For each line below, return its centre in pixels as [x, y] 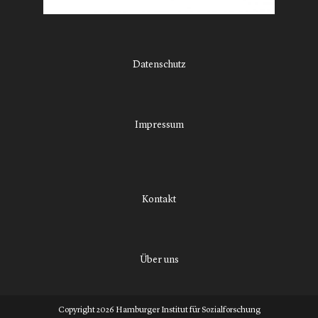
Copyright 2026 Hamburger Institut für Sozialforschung [159, 311]
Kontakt [159, 200]
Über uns [159, 260]
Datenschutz [159, 65]
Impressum [159, 125]
